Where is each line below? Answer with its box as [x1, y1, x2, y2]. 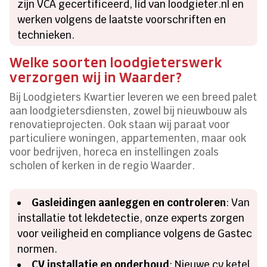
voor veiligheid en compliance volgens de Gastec [17, 227, 253, 241]
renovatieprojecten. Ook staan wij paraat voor [10, 118, 231, 132]
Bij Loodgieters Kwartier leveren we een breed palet [10, 91, 257, 104]
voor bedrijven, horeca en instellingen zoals [10, 145, 219, 159]
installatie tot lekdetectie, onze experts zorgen [17, 212, 245, 225]
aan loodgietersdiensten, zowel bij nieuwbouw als [10, 104, 248, 118]
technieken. [17, 29, 75, 42]
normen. [17, 243, 58, 256]
